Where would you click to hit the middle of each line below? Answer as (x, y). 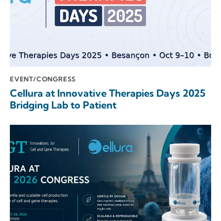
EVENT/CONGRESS (43, 79)
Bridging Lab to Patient (63, 105)
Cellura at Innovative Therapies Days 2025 (108, 93)
